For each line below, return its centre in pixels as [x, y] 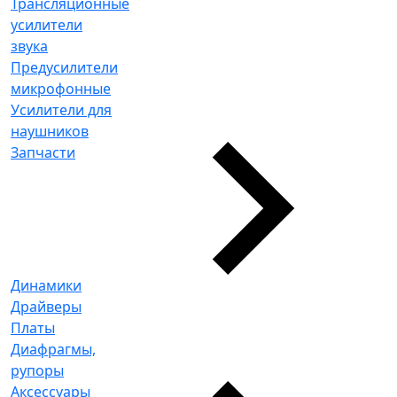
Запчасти [43, 152]
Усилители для [61, 110]
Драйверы [46, 307]
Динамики [46, 285]
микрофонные [61, 89]
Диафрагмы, [53, 349]
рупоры [37, 370]
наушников [50, 131]
